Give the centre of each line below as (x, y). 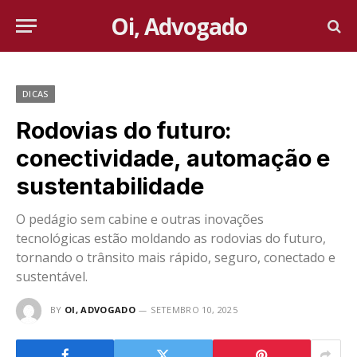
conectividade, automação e (173, 158)
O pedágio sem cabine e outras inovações (140, 219)
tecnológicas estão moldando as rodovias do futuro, (171, 238)
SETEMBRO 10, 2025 (194, 309)
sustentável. (52, 277)
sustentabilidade (110, 186)
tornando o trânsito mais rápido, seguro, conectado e (176, 257)
